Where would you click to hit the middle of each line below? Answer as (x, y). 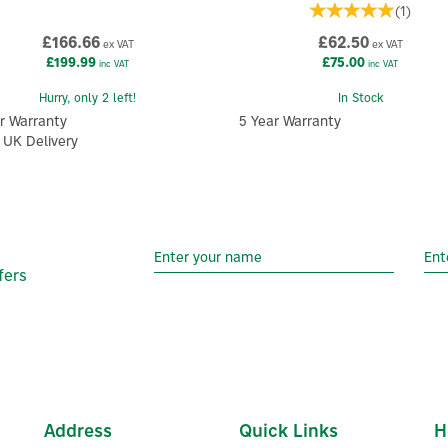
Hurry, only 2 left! (88, 98)
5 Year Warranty (290, 121)
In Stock (360, 98)
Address (78, 430)
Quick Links (288, 430)
